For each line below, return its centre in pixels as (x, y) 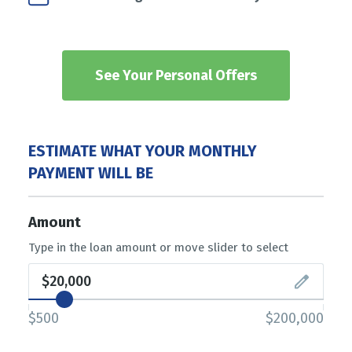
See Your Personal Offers (176, 75)
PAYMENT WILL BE (91, 172)
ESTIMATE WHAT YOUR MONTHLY (143, 150)
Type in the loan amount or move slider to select (158, 247)
